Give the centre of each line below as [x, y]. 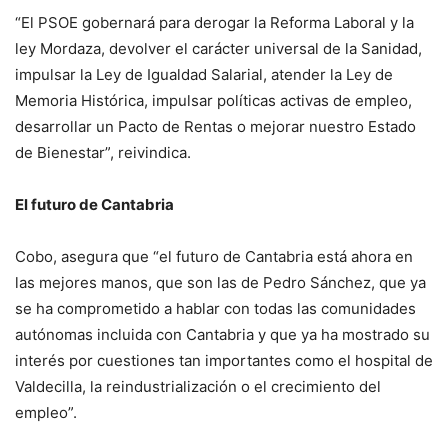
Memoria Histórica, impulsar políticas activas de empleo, [213, 101]
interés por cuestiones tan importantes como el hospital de [224, 361]
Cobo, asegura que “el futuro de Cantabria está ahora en [214, 257]
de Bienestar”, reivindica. [103, 153]
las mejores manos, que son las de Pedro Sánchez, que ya [220, 283]
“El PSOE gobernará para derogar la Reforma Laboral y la [214, 23]
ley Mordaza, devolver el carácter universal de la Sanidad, [218, 49]
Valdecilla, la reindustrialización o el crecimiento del [198, 387]
